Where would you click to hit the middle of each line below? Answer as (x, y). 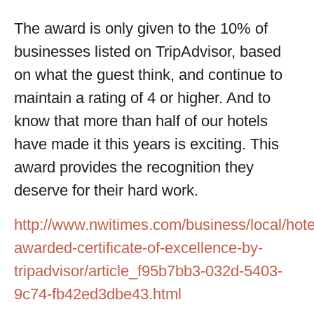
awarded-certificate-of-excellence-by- (138, 248)
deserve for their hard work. (106, 190)
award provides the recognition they (134, 167)
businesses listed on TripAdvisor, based (148, 52)
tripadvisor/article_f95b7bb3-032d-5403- (148, 271)
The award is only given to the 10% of (141, 28)
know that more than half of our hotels (141, 121)
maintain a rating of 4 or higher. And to (142, 98)
